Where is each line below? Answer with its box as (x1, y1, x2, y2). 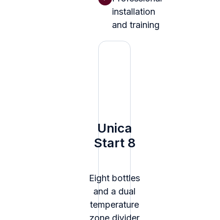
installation (112, 6, 155, 17)
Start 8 (93, 135, 136, 150)
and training (112, 20, 160, 30)
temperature (90, 199, 139, 210)
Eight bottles (89, 173, 140, 184)
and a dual (93, 186, 136, 197)
